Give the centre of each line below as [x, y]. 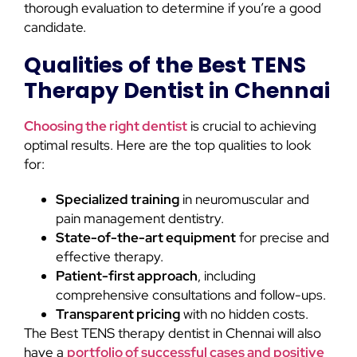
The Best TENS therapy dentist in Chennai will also [173, 333]
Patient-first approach [127, 276]
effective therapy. [110, 257]
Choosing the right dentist [106, 126]
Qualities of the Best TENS [165, 65]
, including [227, 276]
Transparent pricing [118, 314]
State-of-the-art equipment [146, 238]
